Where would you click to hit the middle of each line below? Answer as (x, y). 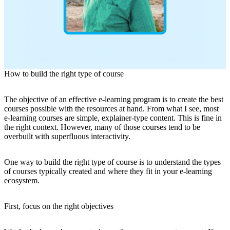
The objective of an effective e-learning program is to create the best (114, 100)
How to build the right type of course (64, 74)
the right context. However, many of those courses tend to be (102, 127)
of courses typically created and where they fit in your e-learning (108, 171)
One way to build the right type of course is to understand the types (112, 162)
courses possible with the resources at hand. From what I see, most (111, 109)
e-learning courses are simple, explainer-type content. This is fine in (113, 118)
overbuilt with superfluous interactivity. (67, 137)
